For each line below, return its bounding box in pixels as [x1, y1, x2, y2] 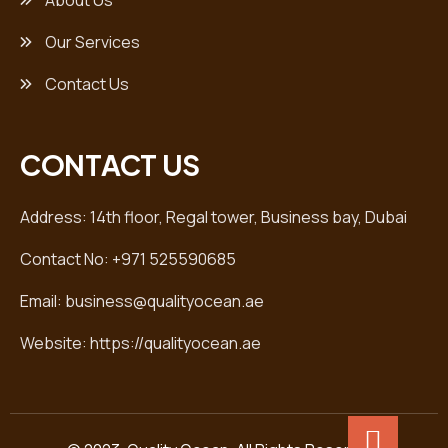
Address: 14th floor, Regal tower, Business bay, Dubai [20, 206, 407, 229]
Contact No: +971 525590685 [20, 248, 236, 271]
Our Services [42, 31, 140, 54]
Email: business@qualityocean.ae [20, 290, 264, 313]
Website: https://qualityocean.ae [20, 332, 261, 355]
